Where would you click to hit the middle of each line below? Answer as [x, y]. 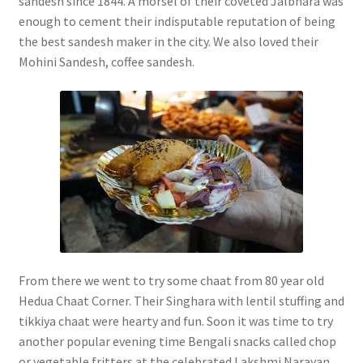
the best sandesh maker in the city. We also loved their [168, 42]
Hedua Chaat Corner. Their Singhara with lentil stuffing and [181, 301]
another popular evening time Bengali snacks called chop [177, 342]
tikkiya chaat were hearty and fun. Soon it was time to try [175, 321]
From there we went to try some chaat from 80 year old [171, 281]
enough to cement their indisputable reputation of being [177, 21]
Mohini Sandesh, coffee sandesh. [106, 62]
